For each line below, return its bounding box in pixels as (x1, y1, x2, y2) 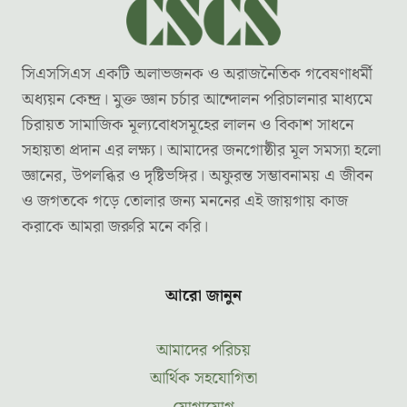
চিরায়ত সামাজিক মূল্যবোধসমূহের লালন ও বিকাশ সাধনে (22, 112, 353, 139)
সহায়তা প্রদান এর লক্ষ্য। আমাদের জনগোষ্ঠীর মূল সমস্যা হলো (22, 137, 381, 164)
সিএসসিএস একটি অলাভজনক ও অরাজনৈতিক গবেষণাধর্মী (22, 61, 372, 88)
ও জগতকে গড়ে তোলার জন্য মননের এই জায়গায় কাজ (22, 188, 348, 215)
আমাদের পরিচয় (156, 336, 251, 363)
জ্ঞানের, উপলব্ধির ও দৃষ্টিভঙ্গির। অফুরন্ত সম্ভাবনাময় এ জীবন (22, 163, 372, 190)
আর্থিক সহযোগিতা (150, 365, 257, 392)
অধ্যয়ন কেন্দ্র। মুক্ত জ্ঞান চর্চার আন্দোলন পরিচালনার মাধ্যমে (22, 86, 372, 114)
